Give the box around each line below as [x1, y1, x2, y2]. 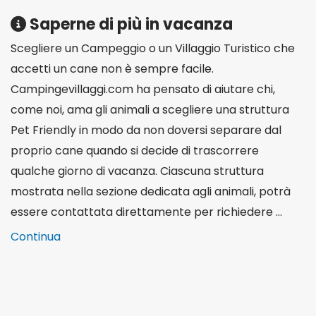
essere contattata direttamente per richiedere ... [11, 203, 282, 220]
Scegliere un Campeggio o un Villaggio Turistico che [11, 39, 295, 56]
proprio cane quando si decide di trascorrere [11, 142, 259, 159]
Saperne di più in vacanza [26, 13, 233, 35]
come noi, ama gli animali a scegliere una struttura [11, 101, 289, 118]
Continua [11, 228, 61, 245]
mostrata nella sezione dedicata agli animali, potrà [11, 183, 291, 200]
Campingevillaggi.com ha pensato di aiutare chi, [11, 80, 275, 97]
